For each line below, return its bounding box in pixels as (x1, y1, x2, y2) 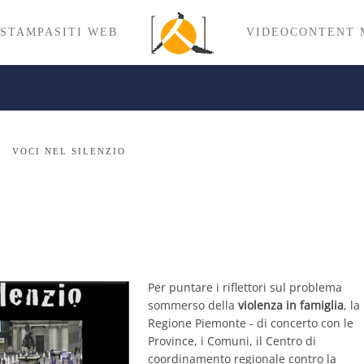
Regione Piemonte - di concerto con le (148, 315, 353, 331)
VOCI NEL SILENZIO (12, 146, 126, 156)
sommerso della (148, 297, 238, 313)
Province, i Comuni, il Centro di (148, 333, 316, 349)
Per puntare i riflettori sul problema (148, 279, 342, 295)
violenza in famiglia (238, 297, 344, 313)
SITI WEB (54, 26, 118, 38)
